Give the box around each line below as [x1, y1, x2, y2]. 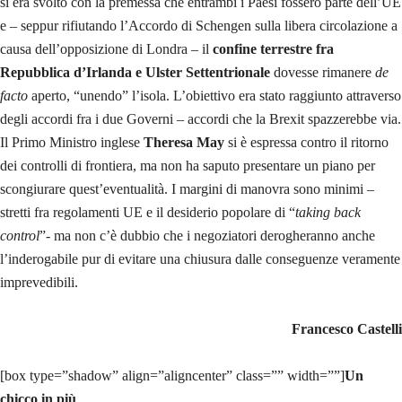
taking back [295, 205, 361, 221]
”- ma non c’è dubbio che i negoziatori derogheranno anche [39, 228, 375, 244]
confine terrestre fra [213, 41, 334, 57]
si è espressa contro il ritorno [224, 135, 389, 151]
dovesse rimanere [270, 65, 375, 81]
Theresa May [144, 135, 224, 151]
